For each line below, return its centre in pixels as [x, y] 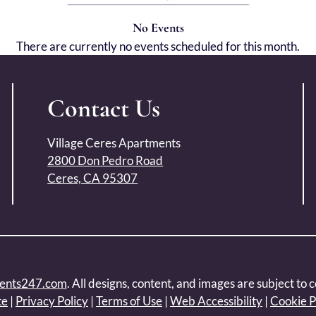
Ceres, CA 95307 [93, 178]
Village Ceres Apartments [114, 143]
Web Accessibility [216, 301]
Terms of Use [129, 301]
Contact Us [104, 108]
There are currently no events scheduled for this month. [158, 46]
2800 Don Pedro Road [105, 160]
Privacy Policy [52, 301]
